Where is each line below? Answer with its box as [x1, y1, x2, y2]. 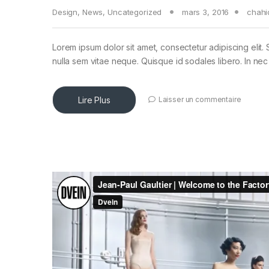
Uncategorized [107, 7, 162, 17]
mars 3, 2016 [181, 7, 229, 17]
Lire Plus [78, 95, 110, 106]
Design [52, 7, 78, 17]
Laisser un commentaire [158, 95, 241, 104]
